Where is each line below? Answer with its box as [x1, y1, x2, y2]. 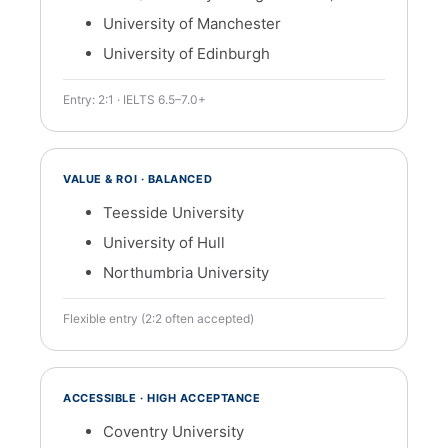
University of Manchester [103, 14, 281, 33]
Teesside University [103, 203, 244, 222]
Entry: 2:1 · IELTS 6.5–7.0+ [63, 92, 206, 107]
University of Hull [103, 233, 225, 252]
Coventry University [103, 422, 244, 441]
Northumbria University [103, 263, 269, 282]
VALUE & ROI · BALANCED [63, 172, 213, 186]
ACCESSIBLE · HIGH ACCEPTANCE [63, 391, 261, 405]
